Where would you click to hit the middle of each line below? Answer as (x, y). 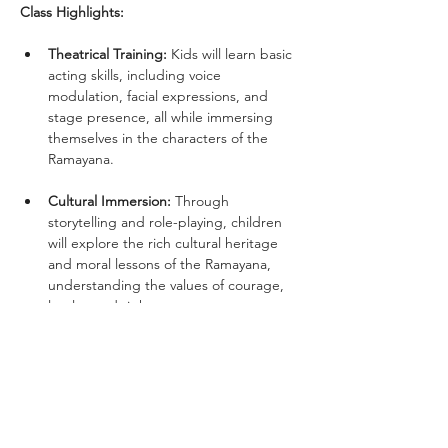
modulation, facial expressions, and (160, 95)
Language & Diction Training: (141, 431)
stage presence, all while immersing (162, 116)
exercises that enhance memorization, (169, 368)
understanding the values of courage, (168, 284)
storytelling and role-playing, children (167, 221)
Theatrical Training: (107, 53)
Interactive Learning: (112, 347)
